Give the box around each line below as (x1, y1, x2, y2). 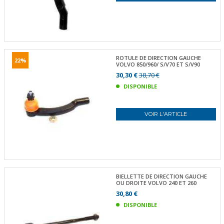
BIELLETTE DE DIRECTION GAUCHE (115, 172, 207, 180)
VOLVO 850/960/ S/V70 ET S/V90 (115, 60, 200, 68)
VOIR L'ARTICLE (144, 110, 187, 117)
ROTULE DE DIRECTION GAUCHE (115, 53, 201, 61)
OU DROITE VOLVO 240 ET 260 (115, 179, 196, 186)
